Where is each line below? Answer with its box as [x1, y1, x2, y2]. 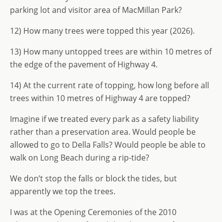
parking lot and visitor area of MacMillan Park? [10, 4, 182, 15]
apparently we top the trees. [10, 186, 115, 197]
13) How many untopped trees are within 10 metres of [10, 46, 212, 57]
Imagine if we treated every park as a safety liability [10, 113, 199, 124]
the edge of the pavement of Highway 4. [10, 59, 158, 70]
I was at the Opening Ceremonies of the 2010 [10, 207, 176, 218]
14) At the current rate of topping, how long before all [10, 80, 209, 91]
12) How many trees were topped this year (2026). [10, 25, 195, 36]
